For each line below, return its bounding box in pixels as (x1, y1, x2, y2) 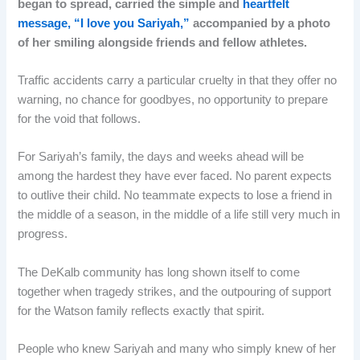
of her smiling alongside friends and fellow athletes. (18, 35, 308, 49)
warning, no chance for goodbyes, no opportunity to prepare (18, 93, 329, 107)
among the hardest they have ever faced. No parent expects (18, 170, 333, 183)
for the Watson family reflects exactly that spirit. (18, 304, 265, 317)
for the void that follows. (18, 112, 141, 126)
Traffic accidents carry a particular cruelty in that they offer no (18, 74, 337, 88)
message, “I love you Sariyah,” (18, 16, 194, 30)
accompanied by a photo (193, 16, 331, 30)
